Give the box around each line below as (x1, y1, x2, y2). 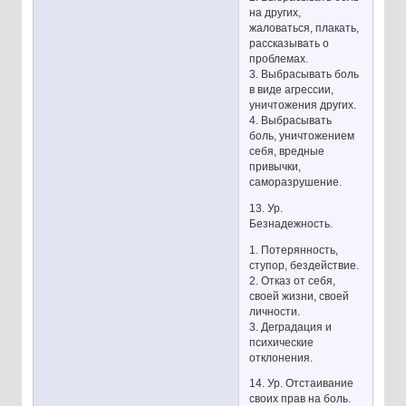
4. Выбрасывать (249, 113, 333, 127)
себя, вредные (249, 144, 325, 158)
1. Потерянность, (249, 243, 339, 256)
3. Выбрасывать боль (249, 67, 360, 81)
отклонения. (249, 351, 314, 364)
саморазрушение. (249, 175, 343, 188)
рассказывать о (249, 36, 330, 50)
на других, (249, 5, 302, 19)
